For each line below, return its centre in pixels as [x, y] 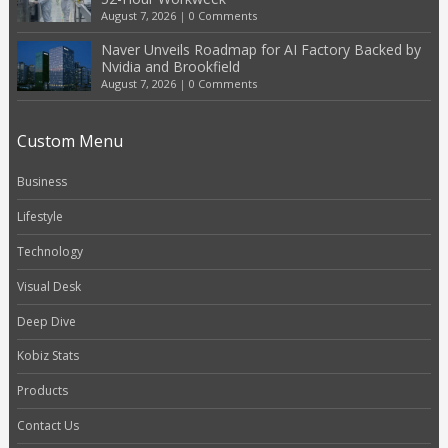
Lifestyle [39, 216]
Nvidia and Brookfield [170, 66]
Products [42, 391]
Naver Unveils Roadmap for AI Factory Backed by [260, 49]
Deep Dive [46, 321]
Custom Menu [69, 140]
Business [41, 181]
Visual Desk [48, 286]
